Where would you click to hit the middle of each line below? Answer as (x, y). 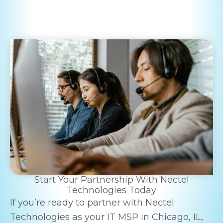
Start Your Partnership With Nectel (111, 179)
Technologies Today (111, 190)
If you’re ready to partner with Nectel (92, 202)
